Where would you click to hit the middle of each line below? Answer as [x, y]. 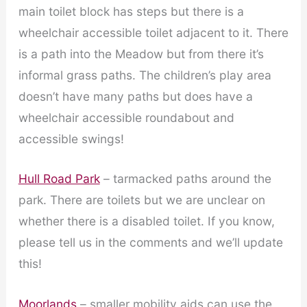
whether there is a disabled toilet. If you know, [146, 221]
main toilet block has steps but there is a [131, 11]
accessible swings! [71, 138]
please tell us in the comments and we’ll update [150, 243]
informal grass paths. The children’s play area [145, 75]
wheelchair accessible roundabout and [126, 117]
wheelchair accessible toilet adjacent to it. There [153, 32]
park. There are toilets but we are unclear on [142, 200]
